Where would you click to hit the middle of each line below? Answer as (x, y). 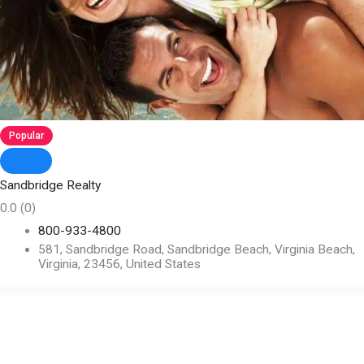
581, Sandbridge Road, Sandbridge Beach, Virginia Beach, (196, 249)
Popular (26, 135)
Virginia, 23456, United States (119, 264)
